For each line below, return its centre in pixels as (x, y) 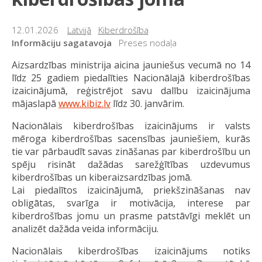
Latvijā (79, 30)
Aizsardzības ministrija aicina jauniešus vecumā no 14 (131, 65)
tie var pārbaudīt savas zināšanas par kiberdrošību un (131, 151)
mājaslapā (35, 103)
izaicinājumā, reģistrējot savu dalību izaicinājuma (131, 90)
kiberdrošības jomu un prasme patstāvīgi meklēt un (131, 216)
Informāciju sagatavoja (62, 42)
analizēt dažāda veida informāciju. (85, 228)
